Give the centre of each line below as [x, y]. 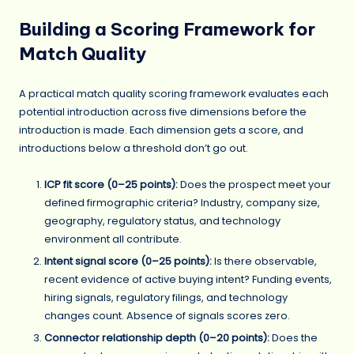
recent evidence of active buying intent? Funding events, [188, 279]
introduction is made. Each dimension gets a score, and [161, 130]
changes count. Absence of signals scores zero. [167, 315]
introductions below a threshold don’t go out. [134, 148]
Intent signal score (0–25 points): [128, 261]
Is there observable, [264, 261]
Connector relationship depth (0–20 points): [157, 338]
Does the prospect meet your [254, 184]
